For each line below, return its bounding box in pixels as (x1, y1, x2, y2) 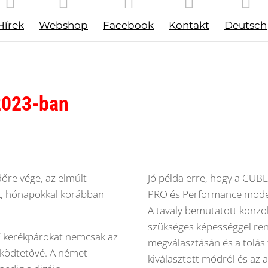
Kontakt (169, 19, 209, 31)
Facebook (103, 19, 154, 31)
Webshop (39, 19, 88, 31)
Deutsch (224, 19, 267, 31)
